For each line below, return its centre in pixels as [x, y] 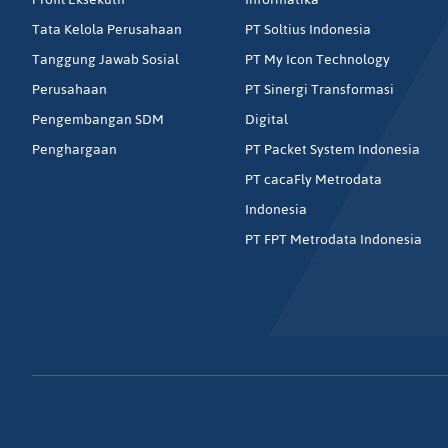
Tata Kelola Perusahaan [107, 30]
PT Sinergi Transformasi [320, 90]
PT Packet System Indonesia [333, 150]
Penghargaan [74, 150]
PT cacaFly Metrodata [314, 180]
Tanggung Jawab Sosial [105, 60]
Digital [267, 120]
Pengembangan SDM [98, 120]
